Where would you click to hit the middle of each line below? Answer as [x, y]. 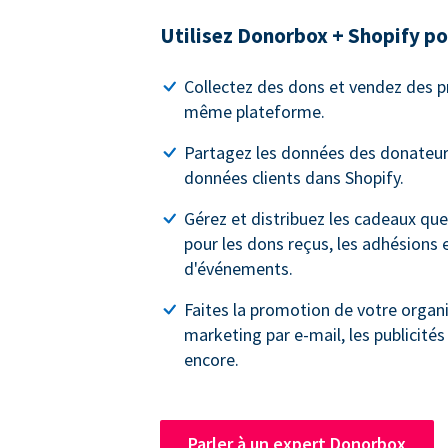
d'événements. [238, 269]
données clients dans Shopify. [294, 178]
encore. [211, 360]
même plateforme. [254, 112]
